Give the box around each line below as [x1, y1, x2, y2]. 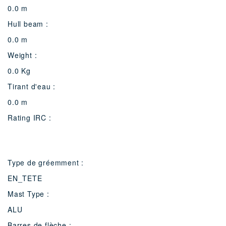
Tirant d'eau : [8, 81, 56, 91]
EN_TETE [8, 173, 42, 183]
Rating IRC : [8, 112, 51, 123]
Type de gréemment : [8, 157, 84, 167]
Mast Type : [8, 188, 49, 199]
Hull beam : [8, 18, 48, 29]
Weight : [8, 49, 37, 60]
